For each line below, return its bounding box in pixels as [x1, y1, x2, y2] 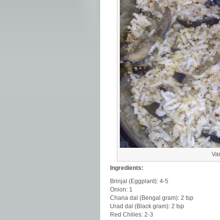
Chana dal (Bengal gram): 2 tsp [110, 194, 193, 201]
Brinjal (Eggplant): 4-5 [110, 178, 168, 185]
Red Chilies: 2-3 [110, 211, 153, 218]
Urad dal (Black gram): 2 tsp [110, 203, 184, 210]
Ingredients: [110, 165, 143, 171]
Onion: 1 [110, 186, 133, 193]
